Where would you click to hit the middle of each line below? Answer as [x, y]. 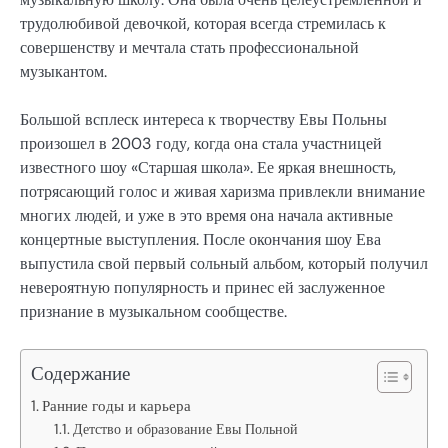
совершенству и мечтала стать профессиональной [189, 48]
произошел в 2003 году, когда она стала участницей [201, 144]
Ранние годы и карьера [117, 405]
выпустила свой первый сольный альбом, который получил [224, 264]
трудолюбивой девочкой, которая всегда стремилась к [203, 24]
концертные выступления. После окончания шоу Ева [200, 240]
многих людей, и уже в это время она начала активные [206, 216]
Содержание [80, 373]
